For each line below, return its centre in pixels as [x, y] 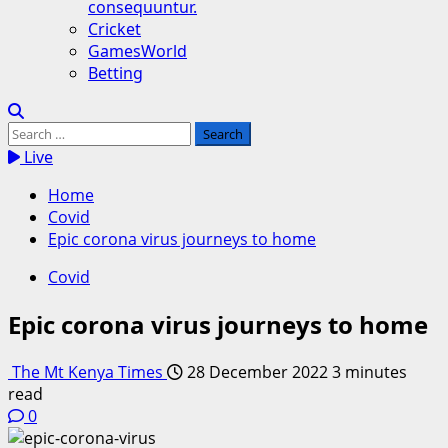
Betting [115, 73]
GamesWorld [137, 51]
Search [33, 132]
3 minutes [369, 371]
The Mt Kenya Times [87, 371]
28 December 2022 [257, 371]
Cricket [114, 29]
